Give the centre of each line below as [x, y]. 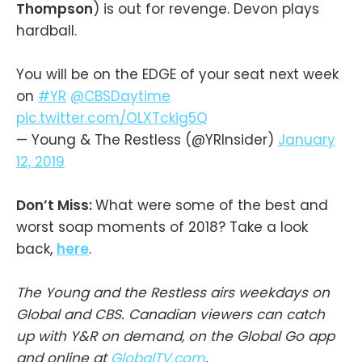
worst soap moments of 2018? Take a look [162, 227]
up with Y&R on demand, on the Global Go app [175, 337]
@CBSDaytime [120, 96]
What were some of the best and [212, 205]
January [307, 139]
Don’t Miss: [56, 205]
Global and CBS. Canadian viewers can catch [170, 315]
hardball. [46, 30]
